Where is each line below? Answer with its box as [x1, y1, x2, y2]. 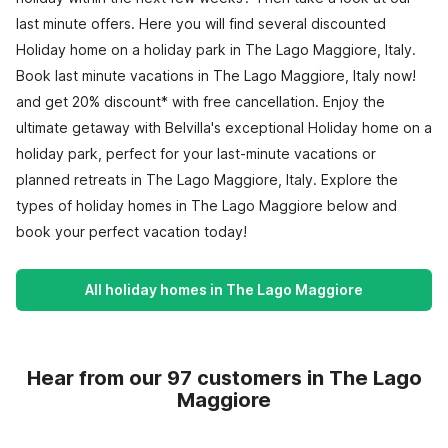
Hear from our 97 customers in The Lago [26, 366, 422, 390]
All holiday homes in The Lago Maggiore [85, 281, 363, 298]
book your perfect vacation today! [16, 223, 247, 240]
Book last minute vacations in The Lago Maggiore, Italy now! [16, 67, 416, 84]
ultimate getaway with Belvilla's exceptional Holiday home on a [16, 119, 432, 136]
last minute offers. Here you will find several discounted [16, 15, 386, 32]
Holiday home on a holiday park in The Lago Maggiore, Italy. [16, 41, 416, 58]
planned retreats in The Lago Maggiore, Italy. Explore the [16, 171, 398, 188]
